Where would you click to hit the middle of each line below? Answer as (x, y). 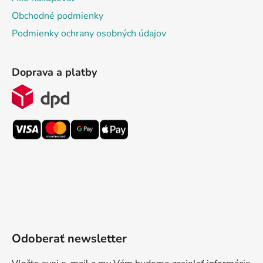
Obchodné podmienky (58, 16)
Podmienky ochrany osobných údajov (89, 34)
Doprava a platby (54, 73)
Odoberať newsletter (69, 239)
